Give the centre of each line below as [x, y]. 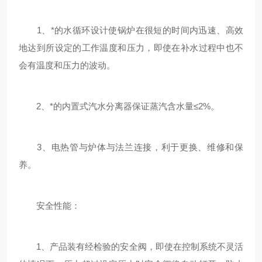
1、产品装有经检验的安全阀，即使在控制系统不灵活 [131, 247]
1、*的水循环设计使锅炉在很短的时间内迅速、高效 [131, 30]
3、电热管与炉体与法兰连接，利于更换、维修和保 [131, 147]
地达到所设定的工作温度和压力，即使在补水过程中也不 [131, 48]
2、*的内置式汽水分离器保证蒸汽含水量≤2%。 [119, 106]
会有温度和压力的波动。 [67, 65]
